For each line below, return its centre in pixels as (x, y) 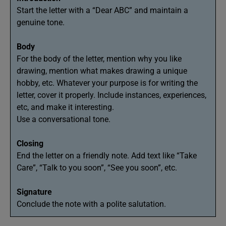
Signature (34, 192)
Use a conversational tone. (65, 119)
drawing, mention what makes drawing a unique (102, 71)
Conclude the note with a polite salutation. (92, 204)
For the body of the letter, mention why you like (99, 59)
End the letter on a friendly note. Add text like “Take (107, 156)
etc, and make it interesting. (65, 107)
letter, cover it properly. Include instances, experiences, (111, 95)
